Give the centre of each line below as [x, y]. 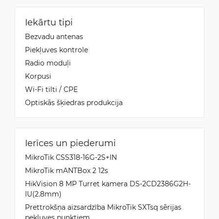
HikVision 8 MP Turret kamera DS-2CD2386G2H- [108, 183]
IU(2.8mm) [43, 194]
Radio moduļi [48, 63]
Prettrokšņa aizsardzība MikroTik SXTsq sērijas [103, 207]
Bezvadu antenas [54, 36]
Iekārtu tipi [49, 22]
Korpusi [38, 76]
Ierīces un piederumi [70, 142]
